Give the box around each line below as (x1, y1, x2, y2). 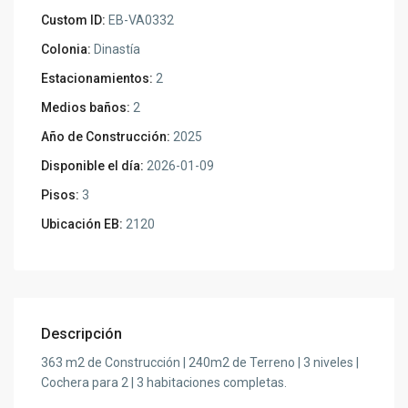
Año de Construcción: (41, 128, 171, 144)
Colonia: (41, 41, 92, 56)
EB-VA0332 (106, 12, 175, 27)
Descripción (41, 324, 123, 342)
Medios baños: (41, 99, 131, 115)
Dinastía (91, 41, 141, 56)
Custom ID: (41, 12, 107, 27)
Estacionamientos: (41, 70, 154, 86)
